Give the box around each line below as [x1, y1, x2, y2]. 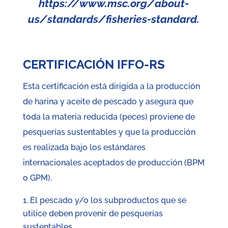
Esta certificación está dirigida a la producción [22, 81, 200, 92]
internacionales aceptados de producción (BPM [22, 158, 205, 168]
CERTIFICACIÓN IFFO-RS [22, 57, 165, 72]
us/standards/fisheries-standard [28, 13, 197, 26]
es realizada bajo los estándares [22, 142, 146, 153]
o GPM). [22, 173, 52, 183]
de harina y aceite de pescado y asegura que [22, 97, 193, 107]
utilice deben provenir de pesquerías [22, 209, 163, 219]
